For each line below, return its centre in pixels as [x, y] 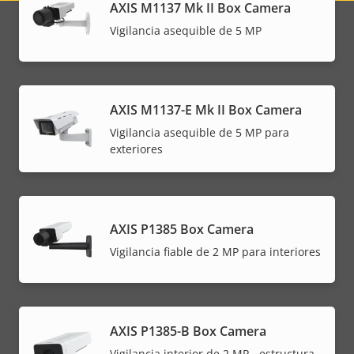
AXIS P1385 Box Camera [182, 229]
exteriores [136, 149]
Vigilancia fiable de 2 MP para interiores [215, 251]
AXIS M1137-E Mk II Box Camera [206, 110]
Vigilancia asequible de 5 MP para [200, 133]
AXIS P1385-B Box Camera [188, 331]
